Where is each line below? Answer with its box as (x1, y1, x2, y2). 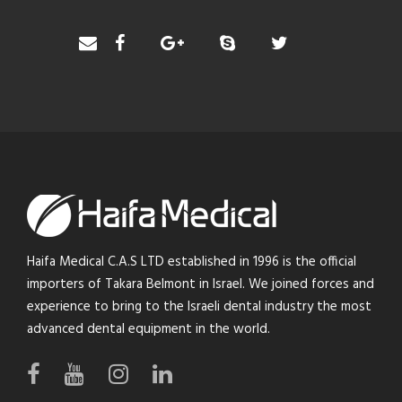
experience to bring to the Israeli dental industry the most (27, 295, 371, 318)
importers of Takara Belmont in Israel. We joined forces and (27, 273, 374, 295)
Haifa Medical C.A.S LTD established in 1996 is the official (27, 250, 356, 273)
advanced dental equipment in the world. (27, 318, 270, 340)
